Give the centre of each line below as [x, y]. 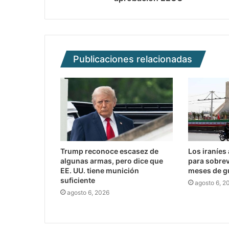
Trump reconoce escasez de [109, 151]
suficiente [78, 180]
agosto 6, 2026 [88, 193]
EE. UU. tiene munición [100, 171]
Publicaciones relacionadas [133, 59]
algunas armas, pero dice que [112, 161]
